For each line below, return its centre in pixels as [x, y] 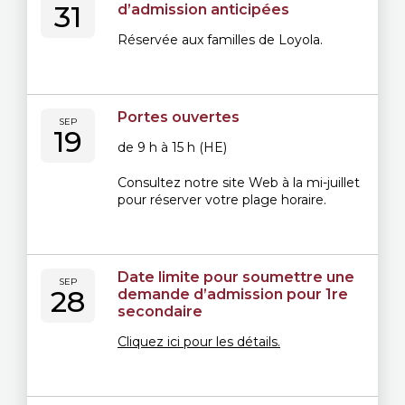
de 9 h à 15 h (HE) [172, 147]
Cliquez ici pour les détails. [199, 342]
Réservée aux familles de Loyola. [220, 40]
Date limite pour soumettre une [236, 277]
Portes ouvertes [179, 117]
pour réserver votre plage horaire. [222, 200]
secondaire [160, 311]
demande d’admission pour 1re [233, 294]
